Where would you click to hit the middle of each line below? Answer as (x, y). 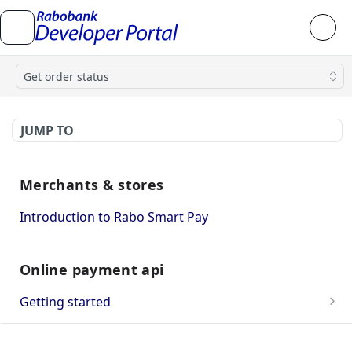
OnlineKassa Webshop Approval (123, 326)
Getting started (65, 302)
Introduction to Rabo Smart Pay (114, 217)
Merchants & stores (92, 185)
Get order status (66, 76)
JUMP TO (47, 130)
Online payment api (92, 269)
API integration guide (83, 332)
